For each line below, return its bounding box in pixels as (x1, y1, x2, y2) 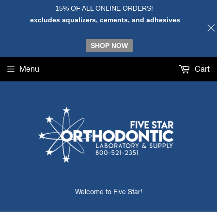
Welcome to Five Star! (75, 188, 142, 196)
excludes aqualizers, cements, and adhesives (30, 15, 180, 24)
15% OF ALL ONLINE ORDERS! (55, 4, 155, 13)
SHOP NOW (91, 41, 128, 49)
